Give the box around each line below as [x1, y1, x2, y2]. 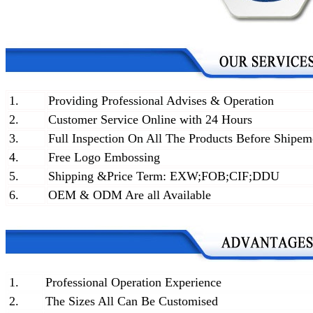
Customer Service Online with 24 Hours [48, 112, 252, 127]
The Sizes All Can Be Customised [45, 294, 218, 309]
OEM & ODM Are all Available [48, 188, 211, 203]
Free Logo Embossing [48, 150, 160, 165]
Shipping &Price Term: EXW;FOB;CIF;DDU [48, 169, 279, 184]
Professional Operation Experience [45, 275, 221, 290]
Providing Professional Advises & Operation [48, 94, 274, 108]
